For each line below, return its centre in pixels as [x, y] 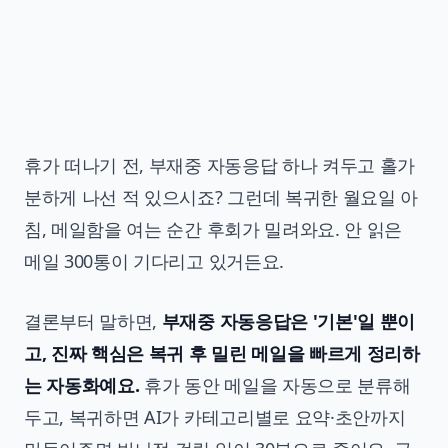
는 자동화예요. [82, 385]
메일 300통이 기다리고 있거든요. [154, 261]
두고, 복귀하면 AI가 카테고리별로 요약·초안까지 [215, 417]
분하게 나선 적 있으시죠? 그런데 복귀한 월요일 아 [221, 197]
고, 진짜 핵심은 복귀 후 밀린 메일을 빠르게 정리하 [222, 353]
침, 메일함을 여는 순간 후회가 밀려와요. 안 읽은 [213, 229]
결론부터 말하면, [93, 321]
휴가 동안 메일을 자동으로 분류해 [275, 385]
